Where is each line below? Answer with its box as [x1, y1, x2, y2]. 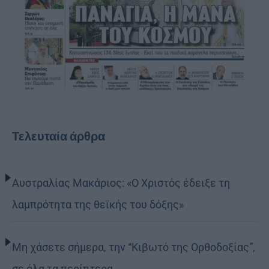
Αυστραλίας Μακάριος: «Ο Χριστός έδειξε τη [12, 176, 230, 189]
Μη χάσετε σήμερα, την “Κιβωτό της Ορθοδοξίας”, [12, 240, 255, 253]
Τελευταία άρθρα [12, 127, 105, 145]
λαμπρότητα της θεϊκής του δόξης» [12, 198, 184, 211]
